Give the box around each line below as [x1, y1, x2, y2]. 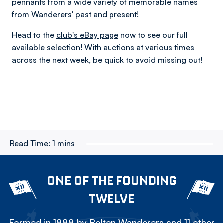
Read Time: [10, 138, 50, 148]
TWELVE [88, 191, 135, 206]
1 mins [52, 138, 75, 148]
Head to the [12, 30, 56, 40]
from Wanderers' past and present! [12, 9, 139, 19]
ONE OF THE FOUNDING [46, 173, 177, 188]
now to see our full [118, 30, 188, 40]
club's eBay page [56, 30, 118, 40]
